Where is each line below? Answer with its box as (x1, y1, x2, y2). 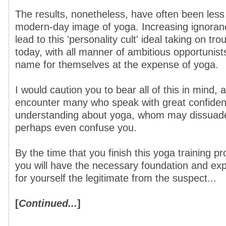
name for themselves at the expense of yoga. (15, 59, 218, 70)
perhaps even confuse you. (15, 122, 137, 133)
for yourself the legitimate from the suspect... (15, 173, 216, 184)
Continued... (19, 198, 77, 209)
